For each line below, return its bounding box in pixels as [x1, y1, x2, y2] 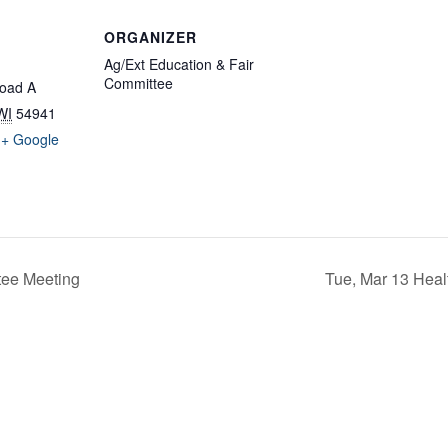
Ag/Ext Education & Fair [104, 54, 254, 75]
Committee [104, 73, 173, 94]
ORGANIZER [104, 27, 197, 48]
